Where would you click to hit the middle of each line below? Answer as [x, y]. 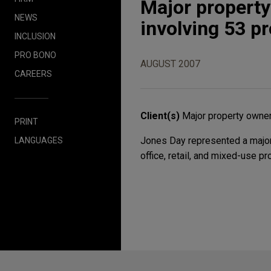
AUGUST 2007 [170, 64]
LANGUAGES [39, 140]
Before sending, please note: [182, 258]
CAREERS [33, 73]
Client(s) [161, 116]
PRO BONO [35, 55]
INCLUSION [35, 36]
